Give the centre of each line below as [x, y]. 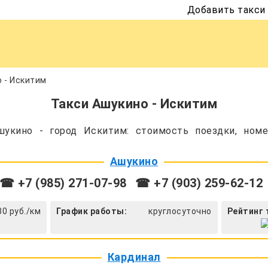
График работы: [92, 211]
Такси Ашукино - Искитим [134, 104]
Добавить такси [226, 10]
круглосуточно [180, 211]
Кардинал [134, 257]
